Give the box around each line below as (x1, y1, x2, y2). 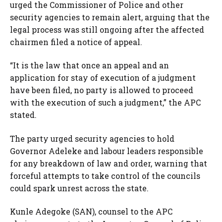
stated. (10, 110, 37, 120)
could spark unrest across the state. (10, 182, 149, 193)
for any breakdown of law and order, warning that (10, 158, 207, 168)
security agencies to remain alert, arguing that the (10, 11, 210, 22)
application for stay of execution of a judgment (10, 72, 196, 83)
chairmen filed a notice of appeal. (10, 36, 142, 47)
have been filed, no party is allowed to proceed (10, 85, 193, 96)
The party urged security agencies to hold (10, 133, 174, 144)
